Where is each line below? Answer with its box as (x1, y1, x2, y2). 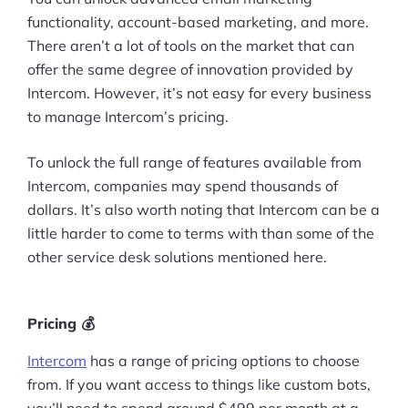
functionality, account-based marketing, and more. (27, 12, 369, 31)
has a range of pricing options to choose (87, 351, 360, 370)
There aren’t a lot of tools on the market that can (27, 36, 354, 55)
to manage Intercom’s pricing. (27, 107, 229, 126)
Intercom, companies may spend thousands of (27, 176, 338, 195)
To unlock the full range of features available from (27, 152, 362, 171)
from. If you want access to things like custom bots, (27, 374, 371, 393)
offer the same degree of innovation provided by (27, 59, 353, 78)
